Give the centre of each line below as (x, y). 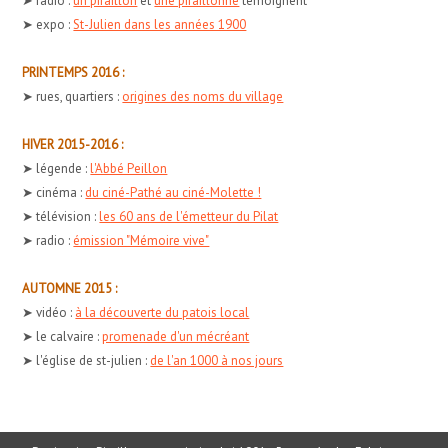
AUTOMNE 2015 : (70, 288)
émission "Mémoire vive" (141, 240)
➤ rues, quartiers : (72, 96)
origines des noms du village (203, 96)
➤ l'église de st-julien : (86, 360)
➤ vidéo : (49, 312)
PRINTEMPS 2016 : (73, 72)
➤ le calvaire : (62, 336)
